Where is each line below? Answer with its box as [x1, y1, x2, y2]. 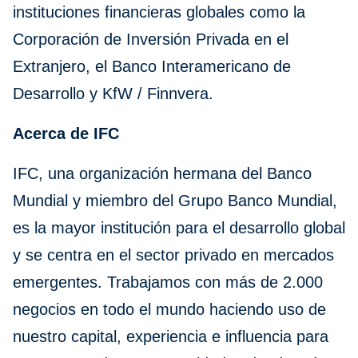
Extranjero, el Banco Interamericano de [13, 58, 291, 76]
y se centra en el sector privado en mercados [13, 246, 334, 265]
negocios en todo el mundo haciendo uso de [13, 300, 326, 319]
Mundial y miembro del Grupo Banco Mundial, [13, 192, 337, 210]
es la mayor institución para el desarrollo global [13, 219, 345, 237]
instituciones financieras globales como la [13, 3, 305, 22]
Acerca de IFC [13, 125, 119, 143]
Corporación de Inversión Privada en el [13, 30, 288, 49]
